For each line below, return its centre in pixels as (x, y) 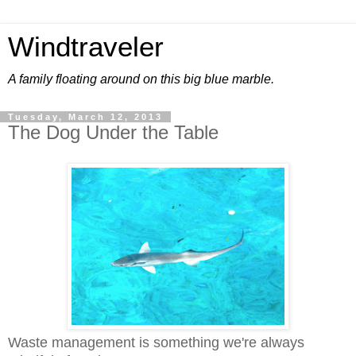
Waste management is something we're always (156, 342)
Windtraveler (86, 47)
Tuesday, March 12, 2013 (85, 117)
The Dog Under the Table (113, 132)
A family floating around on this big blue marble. (141, 79)
